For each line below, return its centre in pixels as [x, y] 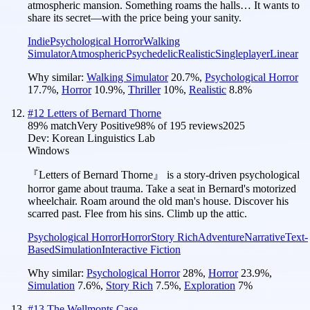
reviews [204, 125]
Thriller [144, 89]
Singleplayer [243, 53]
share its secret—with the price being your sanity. [135, 17]
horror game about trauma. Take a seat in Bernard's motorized [162, 188]
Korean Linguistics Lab [103, 138]
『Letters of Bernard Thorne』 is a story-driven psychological [164, 174]
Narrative [265, 237]
